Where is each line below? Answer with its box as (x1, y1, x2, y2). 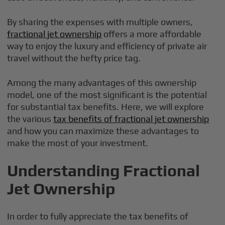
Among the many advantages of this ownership (7, 77, 197, 88)
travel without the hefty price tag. (7, 53, 141, 63)
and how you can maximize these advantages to (7, 126, 199, 136)
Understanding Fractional (7, 161, 200, 180)
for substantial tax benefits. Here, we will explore (7, 101, 204, 112)
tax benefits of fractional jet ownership (53, 114, 209, 124)
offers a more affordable (101, 29, 202, 39)
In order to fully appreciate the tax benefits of (7, 211, 189, 221)
